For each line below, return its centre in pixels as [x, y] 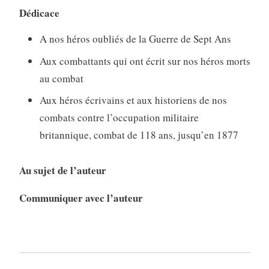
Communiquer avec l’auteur [81, 198]
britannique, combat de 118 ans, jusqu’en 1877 [139, 135]
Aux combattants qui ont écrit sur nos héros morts [145, 61]
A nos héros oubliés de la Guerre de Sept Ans [135, 39]
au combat [61, 78]
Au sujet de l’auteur [62, 171]
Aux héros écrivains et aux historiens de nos [133, 100]
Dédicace [39, 13]
